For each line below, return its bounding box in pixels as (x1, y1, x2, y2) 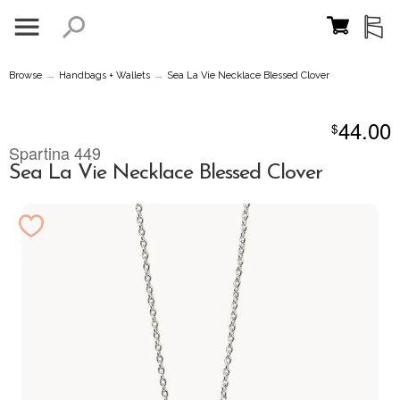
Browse (9, 70, 42, 81)
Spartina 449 (9, 141, 101, 164)
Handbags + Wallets (59, 70, 150, 81)
